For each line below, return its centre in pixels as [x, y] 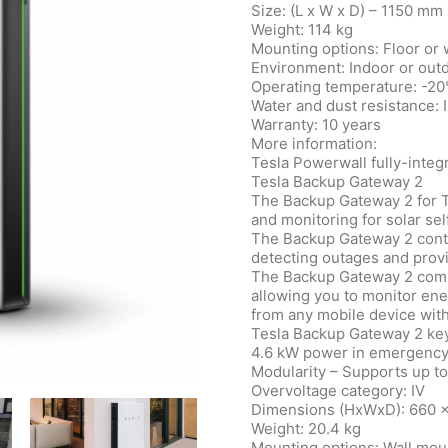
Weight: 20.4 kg [306, 428]
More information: [314, 143]
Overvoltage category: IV [338, 390]
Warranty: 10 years [316, 124]
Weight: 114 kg [302, 29]
